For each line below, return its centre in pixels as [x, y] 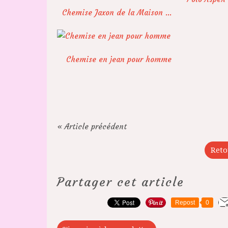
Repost [185, 202]
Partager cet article [121, 182]
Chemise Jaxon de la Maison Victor [168, 12]
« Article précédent [92, 126]
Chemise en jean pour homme [119, 59]
